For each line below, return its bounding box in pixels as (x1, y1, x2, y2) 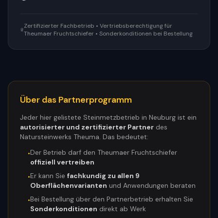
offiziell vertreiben (30, 158, 94, 166)
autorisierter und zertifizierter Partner (20, 123, 154, 131)
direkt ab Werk (97, 204, 146, 213)
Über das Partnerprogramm (20, 94, 132, 106)
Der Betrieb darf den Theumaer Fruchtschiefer (30, 148, 177, 157)
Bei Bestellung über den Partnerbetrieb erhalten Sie (30, 195, 193, 203)
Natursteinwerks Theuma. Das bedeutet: (20, 132, 148, 141)
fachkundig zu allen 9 (67, 171, 140, 180)
